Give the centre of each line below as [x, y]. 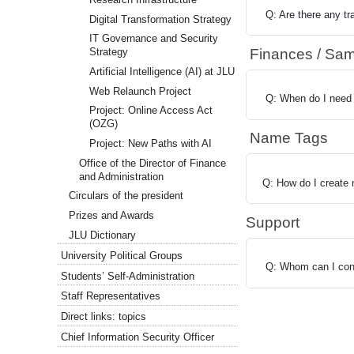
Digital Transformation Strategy [160, 19]
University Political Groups [122, 255]
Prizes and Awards [112, 215]
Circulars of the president [126, 196]
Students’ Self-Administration [128, 276]
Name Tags [287, 138]
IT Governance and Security [153, 39]
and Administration [122, 176]
